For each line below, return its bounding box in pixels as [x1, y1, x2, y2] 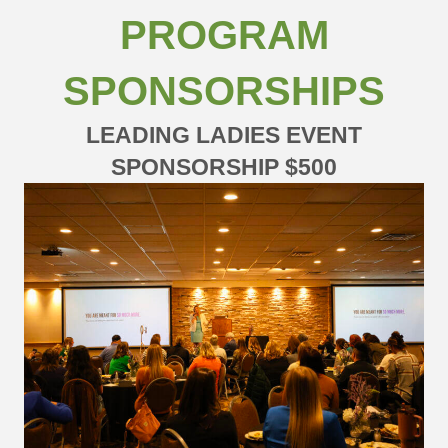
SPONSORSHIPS [63, 68, 385, 113]
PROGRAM [119, 12, 329, 57]
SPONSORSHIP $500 [111, 153, 337, 180]
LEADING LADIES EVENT [86, 121, 362, 148]
